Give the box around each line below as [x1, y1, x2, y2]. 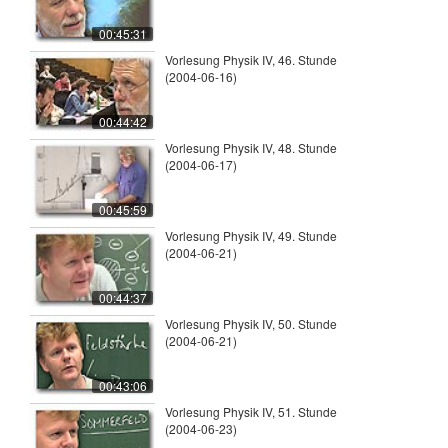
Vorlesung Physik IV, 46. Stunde [165, 51, 337, 69]
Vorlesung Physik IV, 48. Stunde [165, 139, 337, 157]
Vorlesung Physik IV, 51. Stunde [165, 403, 337, 421]
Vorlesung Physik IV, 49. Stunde [165, 227, 337, 245]
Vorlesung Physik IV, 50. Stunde [165, 315, 337, 333]
